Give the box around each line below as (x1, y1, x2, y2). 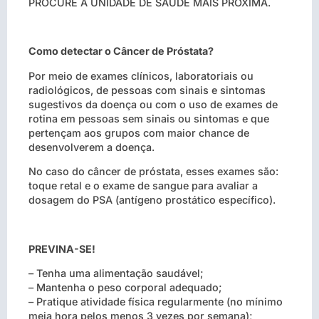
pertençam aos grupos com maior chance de (28, 126, 249, 139)
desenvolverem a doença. (28, 140, 155, 153)
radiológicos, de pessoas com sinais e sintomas (28, 83, 266, 96)
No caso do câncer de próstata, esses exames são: (28, 165, 278, 178)
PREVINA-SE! (28, 242, 95, 255)
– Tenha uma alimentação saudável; (28, 267, 204, 280)
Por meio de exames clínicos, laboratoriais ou (28, 69, 253, 82)
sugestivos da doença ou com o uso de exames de (28, 98, 278, 110)
